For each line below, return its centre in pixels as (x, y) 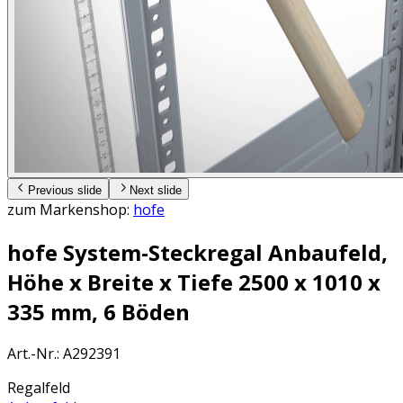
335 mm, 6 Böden (99, 311)
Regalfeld (39, 388)
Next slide (156, 190)
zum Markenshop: (70, 209)
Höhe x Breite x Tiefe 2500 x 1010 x (194, 282)
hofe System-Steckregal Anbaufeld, (197, 252)
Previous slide (65, 190)
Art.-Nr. (32, 354)
